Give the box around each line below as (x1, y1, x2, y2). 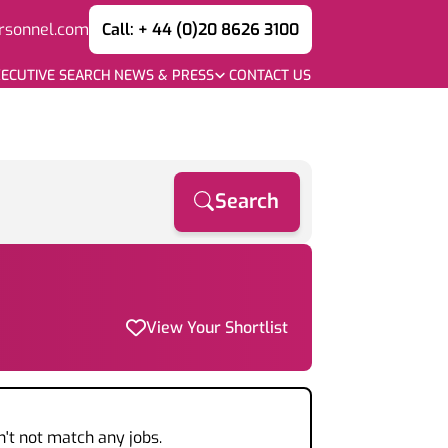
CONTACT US (229, 65, 311, 85)
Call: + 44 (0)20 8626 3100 (102, 18, 299, 40)
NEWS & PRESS (113, 65, 214, 85)
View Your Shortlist (146, 317, 288, 338)
